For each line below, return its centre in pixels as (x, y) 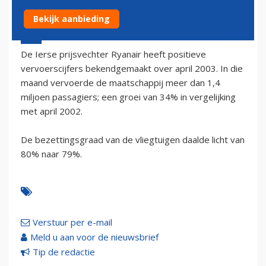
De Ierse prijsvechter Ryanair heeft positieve (113, 54)
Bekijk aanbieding (72, 19)
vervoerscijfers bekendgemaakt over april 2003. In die (132, 68)
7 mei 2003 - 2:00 (52, 31)
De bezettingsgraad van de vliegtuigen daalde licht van (133, 139)
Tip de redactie (64, 251)
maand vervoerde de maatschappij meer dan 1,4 (121, 82)
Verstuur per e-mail (72, 222)
